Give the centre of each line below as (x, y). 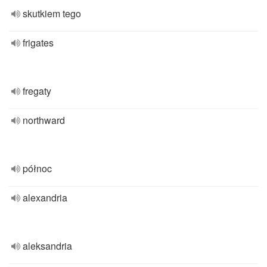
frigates (38, 43)
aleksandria (47, 246)
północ (37, 168)
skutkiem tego (52, 13)
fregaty (37, 91)
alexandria (45, 198)
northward (44, 120)
